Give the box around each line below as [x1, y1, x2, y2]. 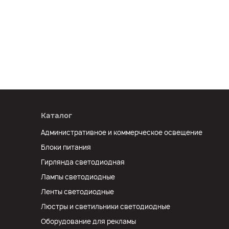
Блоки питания [41, 143, 91, 152]
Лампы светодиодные [41, 172, 115, 181]
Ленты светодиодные [41, 187, 114, 196]
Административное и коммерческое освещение [41, 128, 202, 137]
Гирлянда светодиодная [41, 157, 125, 167]
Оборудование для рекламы [41, 217, 136, 226]
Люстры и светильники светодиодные [41, 202, 170, 211]
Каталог [41, 110, 72, 120]
